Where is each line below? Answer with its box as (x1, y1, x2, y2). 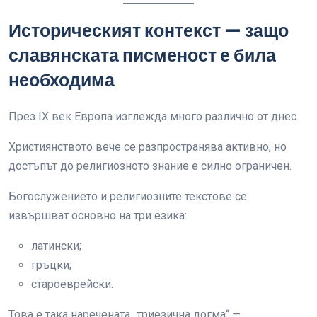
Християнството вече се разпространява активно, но (8, 140, 287, 154)
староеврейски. (31, 277, 113, 291)
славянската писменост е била (8, 43, 276, 68)
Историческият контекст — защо (8, 18, 289, 43)
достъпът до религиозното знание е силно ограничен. (8, 159, 292, 173)
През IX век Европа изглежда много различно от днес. (8, 110, 299, 123)
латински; (31, 239, 81, 253)
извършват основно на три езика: (8, 209, 187, 222)
